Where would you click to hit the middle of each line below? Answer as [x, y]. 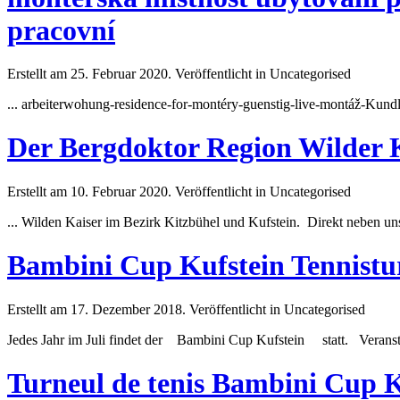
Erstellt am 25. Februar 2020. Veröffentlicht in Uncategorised [179, 73]
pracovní [61, 30]
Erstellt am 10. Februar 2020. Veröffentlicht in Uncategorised [179, 191]
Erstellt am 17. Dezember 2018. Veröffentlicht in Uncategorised [186, 309]
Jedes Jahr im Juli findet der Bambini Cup [132, 339]
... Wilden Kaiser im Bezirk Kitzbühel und [128, 221]
